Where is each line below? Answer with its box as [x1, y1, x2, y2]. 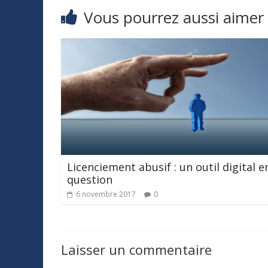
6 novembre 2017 [76, 189, 136, 200]
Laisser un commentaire [61, 240, 212, 259]
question [67, 172, 112, 187]
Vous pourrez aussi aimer [84, 7, 264, 29]
